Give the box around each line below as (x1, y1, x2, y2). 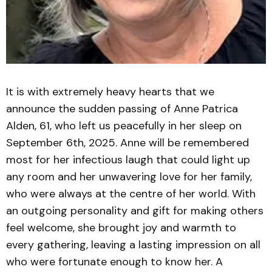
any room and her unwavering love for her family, (6, 169, 252, 184)
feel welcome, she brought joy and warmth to (6, 220, 236, 235)
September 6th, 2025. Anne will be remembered (6, 135, 249, 150)
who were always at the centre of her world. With (6, 186, 256, 201)
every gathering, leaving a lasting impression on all (6, 237, 260, 252)
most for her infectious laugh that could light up (6, 152, 250, 167)
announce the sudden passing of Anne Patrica (6, 101, 238, 116)
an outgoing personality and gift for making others (6, 203, 263, 218)
